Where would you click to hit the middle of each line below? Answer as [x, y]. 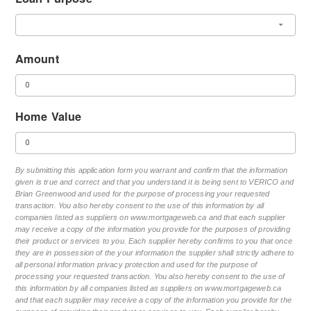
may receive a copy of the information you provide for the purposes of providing [152, 229]
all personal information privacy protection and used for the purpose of [136, 264]
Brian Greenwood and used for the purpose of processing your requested [142, 193]
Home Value [48, 116]
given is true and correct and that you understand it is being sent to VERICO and [154, 182]
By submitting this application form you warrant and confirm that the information [151, 170]
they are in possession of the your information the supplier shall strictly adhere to [154, 252]
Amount [37, 58]
